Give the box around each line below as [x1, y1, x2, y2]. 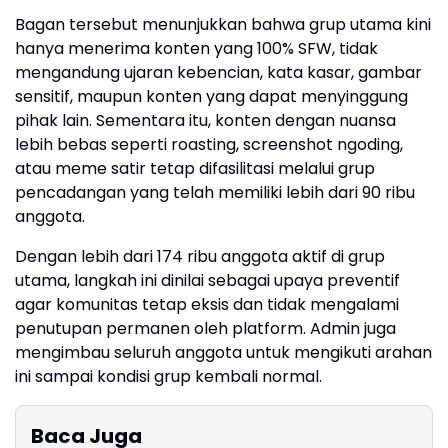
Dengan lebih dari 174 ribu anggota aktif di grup [15, 245, 385, 268]
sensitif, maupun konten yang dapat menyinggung [15, 85, 408, 108]
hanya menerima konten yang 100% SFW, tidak [15, 37, 378, 60]
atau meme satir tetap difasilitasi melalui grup [15, 157, 375, 180]
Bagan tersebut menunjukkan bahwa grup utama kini [15, 13, 431, 36]
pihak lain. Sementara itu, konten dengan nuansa [15, 109, 396, 132]
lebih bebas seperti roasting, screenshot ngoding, [15, 133, 403, 156]
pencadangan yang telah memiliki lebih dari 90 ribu [15, 181, 415, 204]
